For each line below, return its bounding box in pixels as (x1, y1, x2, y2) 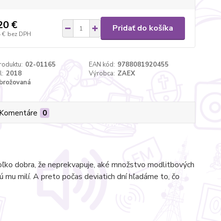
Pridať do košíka (112, 23, 173, 34)
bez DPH (7, 30, 31, 38)
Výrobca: (89, 69, 115, 78)
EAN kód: (89, 60, 115, 69)
